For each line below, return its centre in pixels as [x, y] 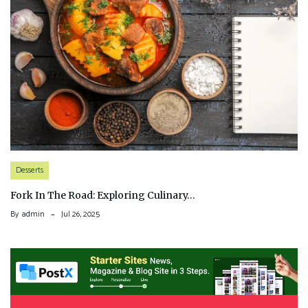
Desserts [30, 170]
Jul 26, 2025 [80, 214]
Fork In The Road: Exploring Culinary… [103, 196]
